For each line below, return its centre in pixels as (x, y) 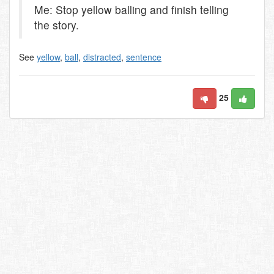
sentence (144, 57)
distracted (102, 57)
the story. (57, 25)
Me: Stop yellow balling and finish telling (131, 9)
